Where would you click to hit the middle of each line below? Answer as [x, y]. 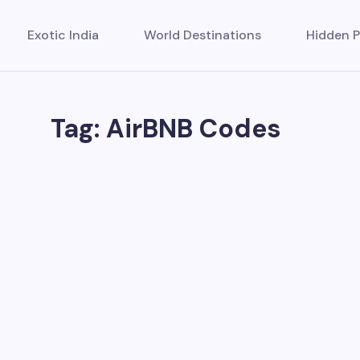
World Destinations [202, 35]
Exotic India [63, 35]
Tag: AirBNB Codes [166, 129]
